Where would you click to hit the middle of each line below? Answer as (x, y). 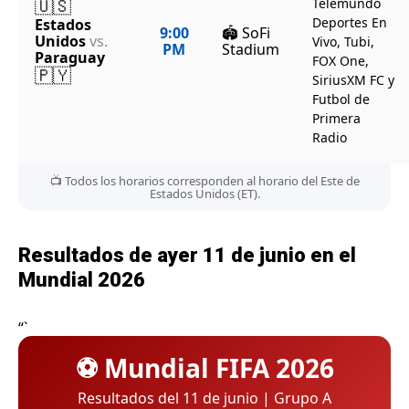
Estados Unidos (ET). (204, 194)
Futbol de (341, 100)
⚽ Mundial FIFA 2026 (204, 368)
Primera (336, 119)
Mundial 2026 (82, 280)
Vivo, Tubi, (343, 42)
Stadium (251, 50)
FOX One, (341, 61)
